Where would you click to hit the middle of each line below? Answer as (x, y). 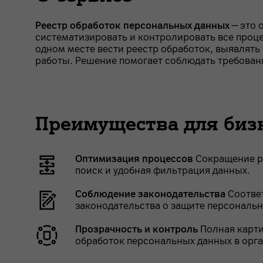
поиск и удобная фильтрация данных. (163, 171)
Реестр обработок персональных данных (132, 26)
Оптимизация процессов (134, 159)
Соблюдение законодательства (151, 194)
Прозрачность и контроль (138, 229)
